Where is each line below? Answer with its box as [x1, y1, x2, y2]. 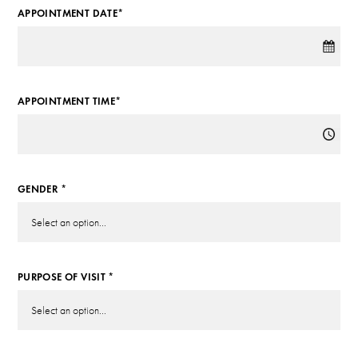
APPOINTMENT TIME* [17, 94, 121, 108]
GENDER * [17, 183, 66, 197]
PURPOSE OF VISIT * [17, 271, 114, 284]
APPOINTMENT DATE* [17, 6, 124, 20]
